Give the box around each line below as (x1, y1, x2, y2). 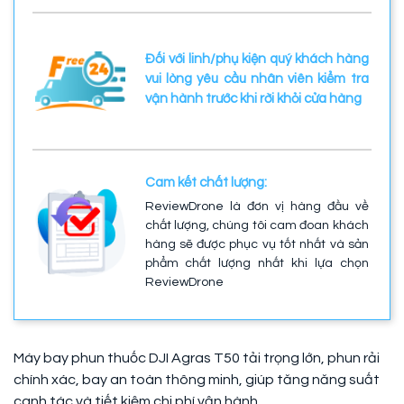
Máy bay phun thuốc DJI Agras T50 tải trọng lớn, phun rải (14, 351, 380, 366)
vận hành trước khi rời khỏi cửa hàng (144, 91, 362, 106)
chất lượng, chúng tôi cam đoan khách (144, 219, 369, 233)
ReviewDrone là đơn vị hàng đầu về (144, 200, 369, 214)
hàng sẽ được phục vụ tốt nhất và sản (144, 238, 369, 252)
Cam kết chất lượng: (144, 176, 267, 190)
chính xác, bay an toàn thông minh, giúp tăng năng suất (14, 372, 380, 388)
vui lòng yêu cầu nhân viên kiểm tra (144, 71, 369, 86)
